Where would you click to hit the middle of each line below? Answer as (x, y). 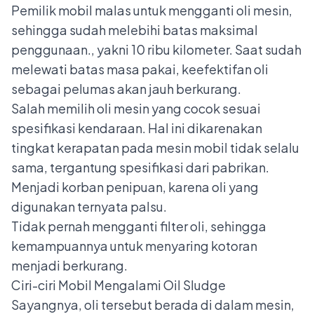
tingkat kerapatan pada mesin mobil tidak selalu (155, 147)
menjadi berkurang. (69, 265)
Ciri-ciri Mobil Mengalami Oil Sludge (118, 285)
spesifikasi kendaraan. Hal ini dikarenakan (137, 128)
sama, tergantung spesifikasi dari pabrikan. (140, 167)
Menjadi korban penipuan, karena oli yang (135, 186)
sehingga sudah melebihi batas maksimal (135, 29)
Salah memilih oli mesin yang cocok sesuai (136, 108)
